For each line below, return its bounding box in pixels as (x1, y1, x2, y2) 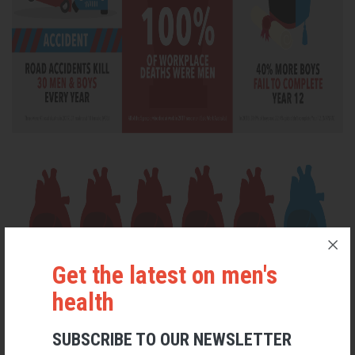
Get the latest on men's (52, 261, 277, 291)
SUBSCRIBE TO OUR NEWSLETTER (52, 329, 292, 350)
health (52, 288, 114, 318)
